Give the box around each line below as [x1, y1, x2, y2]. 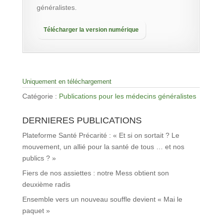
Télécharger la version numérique [43, 26, 139, 33]
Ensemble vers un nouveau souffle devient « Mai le [22, 195, 182, 203]
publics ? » [22, 154, 56, 162]
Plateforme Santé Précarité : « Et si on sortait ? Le [22, 131, 179, 139]
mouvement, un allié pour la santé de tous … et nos [22, 142, 184, 151]
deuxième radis [22, 180, 70, 188]
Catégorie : [22, 92, 59, 100]
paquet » [22, 206, 50, 215]
